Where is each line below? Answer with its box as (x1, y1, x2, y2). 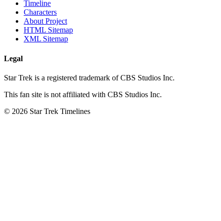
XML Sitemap (24, 35, 68, 43)
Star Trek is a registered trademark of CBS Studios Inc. (4, 73, 175, 82)
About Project (24, 17, 67, 26)
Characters (24, 8, 57, 17)
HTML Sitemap (24, 26, 73, 35)
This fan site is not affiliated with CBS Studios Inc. (4, 90, 162, 99)
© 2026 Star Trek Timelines (4, 107, 90, 115)
